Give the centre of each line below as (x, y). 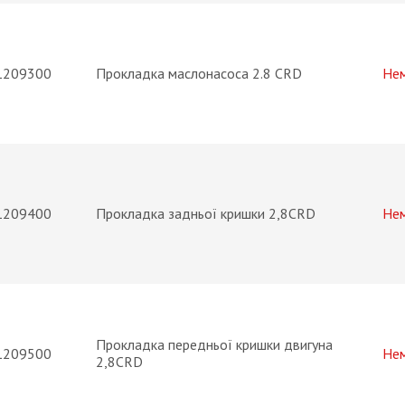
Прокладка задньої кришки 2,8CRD (206, 213)
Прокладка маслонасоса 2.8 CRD (199, 73)
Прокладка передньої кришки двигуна (214, 344)
